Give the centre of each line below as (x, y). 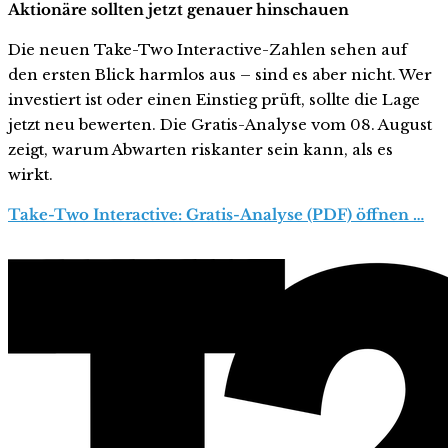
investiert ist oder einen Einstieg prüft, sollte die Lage (214, 99)
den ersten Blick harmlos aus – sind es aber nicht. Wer (220, 74)
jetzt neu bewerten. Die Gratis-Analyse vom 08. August (220, 124)
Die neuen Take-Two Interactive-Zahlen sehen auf (207, 49)
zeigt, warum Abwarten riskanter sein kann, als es (200, 149)
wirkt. (30, 174)
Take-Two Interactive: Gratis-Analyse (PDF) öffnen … (216, 214)
